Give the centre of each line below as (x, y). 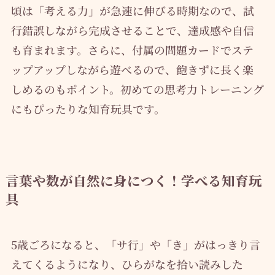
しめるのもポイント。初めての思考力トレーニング (137, 89)
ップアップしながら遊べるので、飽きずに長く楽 (132, 70)
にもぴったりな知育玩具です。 (88, 109)
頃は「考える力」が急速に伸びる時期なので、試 (132, 11)
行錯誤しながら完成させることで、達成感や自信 (132, 30)
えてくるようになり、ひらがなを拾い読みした (127, 264)
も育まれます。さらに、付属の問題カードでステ (132, 50)
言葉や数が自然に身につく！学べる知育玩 (134, 180)
